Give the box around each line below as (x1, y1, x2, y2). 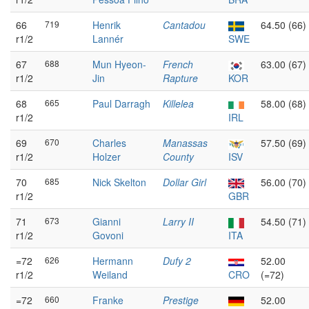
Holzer (92, 150, 121, 163)
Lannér (92, 32, 123, 46)
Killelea (163, 97, 194, 110)
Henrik (92, 18, 121, 32)
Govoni (92, 228, 123, 242)
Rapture (163, 71, 198, 85)
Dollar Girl (163, 175, 206, 189)
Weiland (92, 268, 128, 281)
